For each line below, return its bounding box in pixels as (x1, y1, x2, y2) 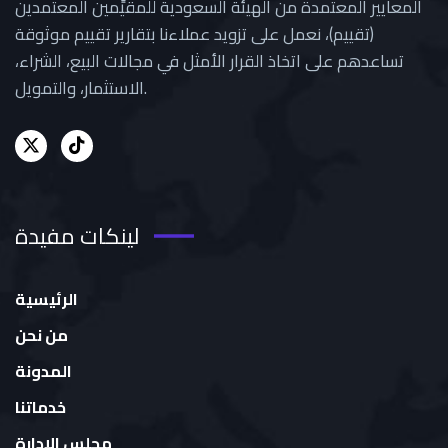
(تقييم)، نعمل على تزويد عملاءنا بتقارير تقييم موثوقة (15, 18, 374, 50)
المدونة (15, 356, 72, 386)
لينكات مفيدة (15, 215, 139, 257)
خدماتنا (15, 392, 66, 422)
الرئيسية (15, 284, 78, 314)
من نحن (15, 320, 68, 350)
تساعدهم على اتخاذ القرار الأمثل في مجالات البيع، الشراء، (15, 45, 404, 77)
